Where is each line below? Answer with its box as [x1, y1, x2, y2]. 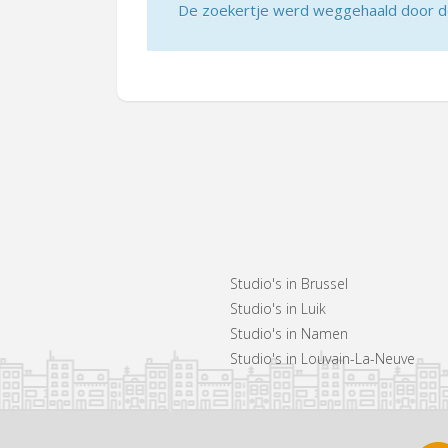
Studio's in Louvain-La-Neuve [229, 349, 415, 369]
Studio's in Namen [229, 324, 348, 344]
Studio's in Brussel [229, 274, 348, 294]
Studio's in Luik [229, 299, 326, 319]
